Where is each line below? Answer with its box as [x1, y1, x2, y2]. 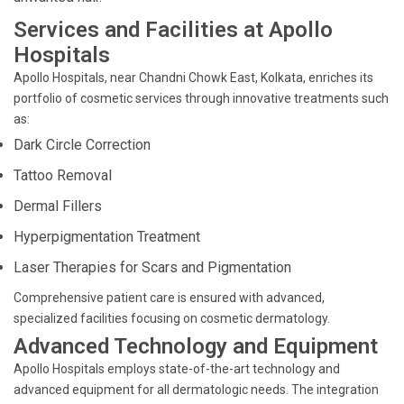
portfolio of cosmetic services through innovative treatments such [14, 91, 389, 106]
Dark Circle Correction [14, 136, 151, 153]
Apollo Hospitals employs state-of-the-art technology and [14, 362, 340, 376]
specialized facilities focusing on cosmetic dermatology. [14, 311, 330, 326]
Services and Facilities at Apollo [14, 17, 333, 42]
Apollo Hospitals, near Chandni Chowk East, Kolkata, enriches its [14, 70, 373, 85]
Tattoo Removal [14, 167, 112, 184]
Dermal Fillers [14, 197, 102, 215]
